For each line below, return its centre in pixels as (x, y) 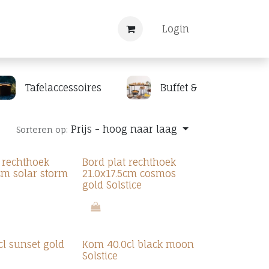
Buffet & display (197, 88)
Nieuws (22, 29)
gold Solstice (112, 185)
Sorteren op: (42, 129)
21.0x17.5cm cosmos (129, 174)
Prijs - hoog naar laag (124, 129)
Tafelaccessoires (63, 88)
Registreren (76, 29)
